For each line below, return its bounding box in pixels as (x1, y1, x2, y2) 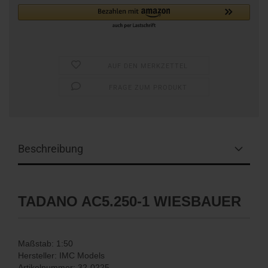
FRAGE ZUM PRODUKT (108, 83, 187, 92)
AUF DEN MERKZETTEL (108, 62, 188, 70)
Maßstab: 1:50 (18, 238, 73, 248)
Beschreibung (18, 142, 83, 155)
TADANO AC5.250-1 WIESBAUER (18, 193, 241, 209)
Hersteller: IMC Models (18, 250, 105, 260)
